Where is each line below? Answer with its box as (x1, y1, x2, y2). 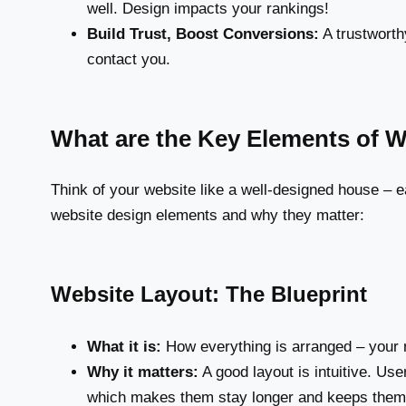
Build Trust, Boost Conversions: (87, 25, 319, 43)
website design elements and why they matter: (51, 207, 364, 225)
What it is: (87, 338, 161, 356)
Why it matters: (87, 363, 198, 382)
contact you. (87, 51, 170, 69)
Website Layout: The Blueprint (51, 282, 367, 307)
